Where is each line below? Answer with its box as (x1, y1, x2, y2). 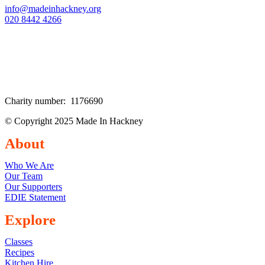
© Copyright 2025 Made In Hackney (5, 116, 143, 126)
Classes (5, 237, 33, 247)
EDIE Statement (5, 192, 66, 202)
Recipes (5, 247, 34, 257)
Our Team (5, 171, 43, 181)
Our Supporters (5, 182, 62, 192)
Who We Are (5, 160, 54, 170)
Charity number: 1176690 (5, 96, 103, 106)
